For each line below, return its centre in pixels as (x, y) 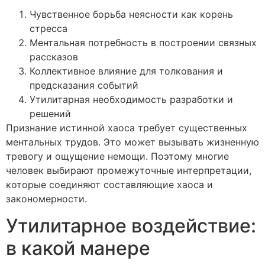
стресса (49, 29)
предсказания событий (84, 85)
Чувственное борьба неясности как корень (131, 14)
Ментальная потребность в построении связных (143, 43)
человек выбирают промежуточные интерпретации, (129, 171)
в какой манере (78, 248)
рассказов (54, 57)
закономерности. (46, 199)
